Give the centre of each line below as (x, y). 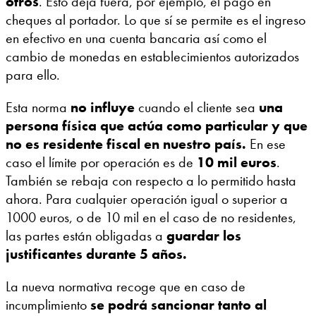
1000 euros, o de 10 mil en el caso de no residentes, (151, 218)
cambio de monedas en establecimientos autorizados (152, 57)
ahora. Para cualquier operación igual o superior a (147, 199)
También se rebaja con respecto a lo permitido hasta (151, 181)
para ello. (33, 75)
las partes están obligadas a (86, 236)
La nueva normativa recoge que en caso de (126, 287)
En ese (266, 144)
